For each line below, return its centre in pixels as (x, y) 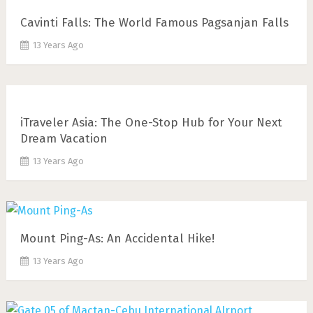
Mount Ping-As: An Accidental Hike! (117, 239)
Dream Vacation (64, 139)
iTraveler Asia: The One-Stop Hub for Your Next (151, 123)
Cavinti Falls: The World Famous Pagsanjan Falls (154, 23)
